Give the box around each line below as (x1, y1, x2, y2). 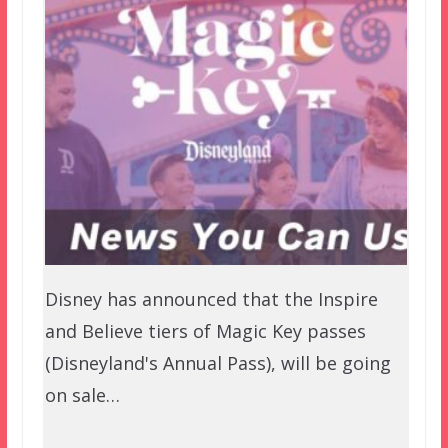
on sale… (44, 383, 120, 408)
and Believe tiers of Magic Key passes (44, 319, 366, 344)
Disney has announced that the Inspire (44, 287, 378, 312)
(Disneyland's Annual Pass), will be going (44, 351, 391, 376)
